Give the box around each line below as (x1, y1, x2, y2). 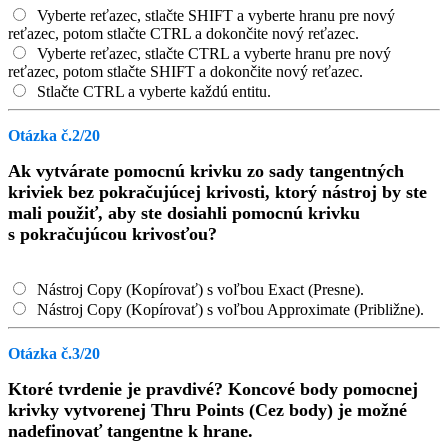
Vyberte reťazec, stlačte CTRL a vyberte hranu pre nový (33, 45, 391, 62)
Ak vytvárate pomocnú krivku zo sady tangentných (8, 161, 404, 181)
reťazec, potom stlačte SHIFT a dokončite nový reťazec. (8, 63, 363, 80)
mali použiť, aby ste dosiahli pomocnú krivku (8, 203, 360, 223)
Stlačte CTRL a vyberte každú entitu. (33, 83, 271, 100)
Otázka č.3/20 (8, 345, 100, 362)
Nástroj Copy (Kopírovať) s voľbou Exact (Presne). (33, 281, 364, 298)
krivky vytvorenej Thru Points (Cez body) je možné (8, 400, 407, 420)
